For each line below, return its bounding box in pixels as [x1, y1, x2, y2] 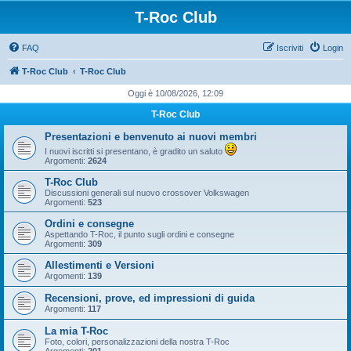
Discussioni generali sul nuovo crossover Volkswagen [45, 188, 249, 197]
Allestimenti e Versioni [45, 259, 154, 271]
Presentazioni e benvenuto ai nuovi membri [45, 131, 257, 143]
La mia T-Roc [45, 325, 108, 337]
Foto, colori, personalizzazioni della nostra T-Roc [45, 337, 230, 346]
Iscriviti [277, 43, 303, 52]
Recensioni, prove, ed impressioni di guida [45, 292, 255, 304]
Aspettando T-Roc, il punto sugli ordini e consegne [45, 230, 234, 239]
